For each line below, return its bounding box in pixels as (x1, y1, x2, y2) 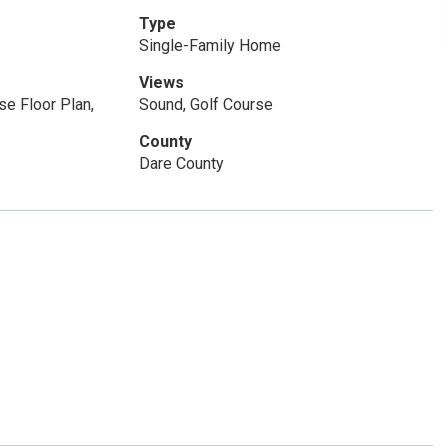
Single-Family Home (138, 36, 281, 55)
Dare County (138, 154, 224, 173)
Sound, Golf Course (138, 95, 273, 114)
